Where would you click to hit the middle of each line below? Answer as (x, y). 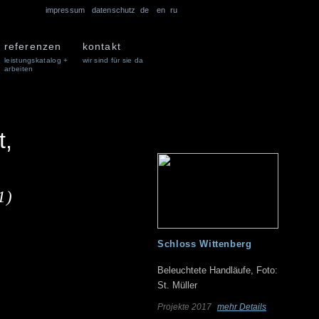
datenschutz (114, 10)
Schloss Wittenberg (205, 244)
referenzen (33, 46)
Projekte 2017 (185, 307)
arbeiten (19, 69)
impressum (65, 10)
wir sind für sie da (113, 60)
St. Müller (177, 285)
